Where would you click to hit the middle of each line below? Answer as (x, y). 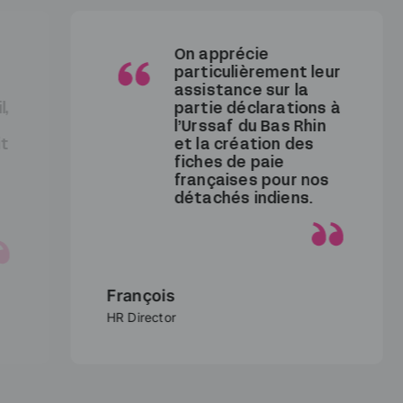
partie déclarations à (227, 110)
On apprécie (191, 56)
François (111, 296)
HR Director (111, 318)
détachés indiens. (213, 200)
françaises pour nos (221, 182)
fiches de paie (199, 164)
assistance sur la (211, 92)
